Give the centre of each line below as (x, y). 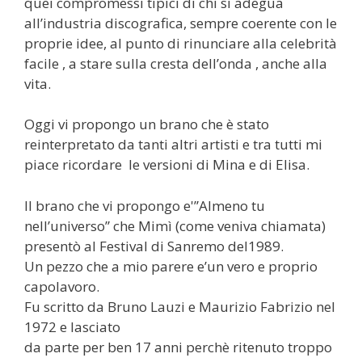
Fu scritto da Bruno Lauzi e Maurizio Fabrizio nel (180, 306)
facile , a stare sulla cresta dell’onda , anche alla (176, 63)
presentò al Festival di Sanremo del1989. (154, 246)
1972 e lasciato (72, 326)
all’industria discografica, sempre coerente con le (181, 23)
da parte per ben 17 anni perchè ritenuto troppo (178, 347)
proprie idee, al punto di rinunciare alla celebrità (181, 43)
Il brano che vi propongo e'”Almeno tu (145, 205)
